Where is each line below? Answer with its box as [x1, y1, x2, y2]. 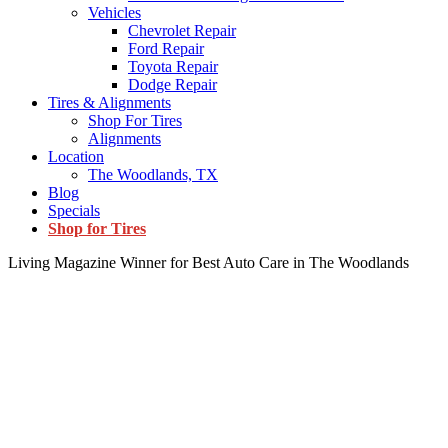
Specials [48, 202, 100, 219]
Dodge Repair [128, 76, 217, 93]
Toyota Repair [128, 58, 218, 75]
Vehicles [88, 4, 141, 21]
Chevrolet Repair [128, 22, 236, 39]
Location [48, 148, 104, 165]
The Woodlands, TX [88, 166, 218, 183]
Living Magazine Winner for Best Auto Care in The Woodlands [8, 254, 409, 271]
